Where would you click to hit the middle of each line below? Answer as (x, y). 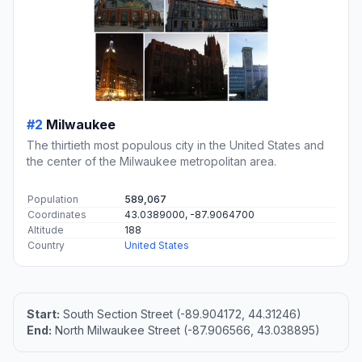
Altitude (46, 230)
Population (53, 200)
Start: (43, 314)
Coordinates (57, 215)
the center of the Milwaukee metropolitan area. (152, 162)
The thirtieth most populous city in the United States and (175, 145)
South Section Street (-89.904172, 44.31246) (181, 314)
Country (46, 246)
